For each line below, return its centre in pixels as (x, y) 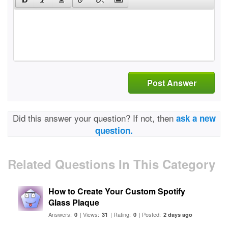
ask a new (196, 118)
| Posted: (150, 214)
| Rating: (121, 214)
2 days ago (178, 215)
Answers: (61, 214)
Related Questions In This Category (111, 164)
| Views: (90, 214)
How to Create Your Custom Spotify (117, 191)
